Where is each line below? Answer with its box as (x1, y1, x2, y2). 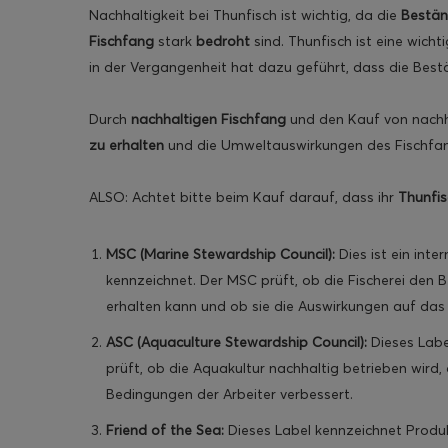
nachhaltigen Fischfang (131, 110, 286, 129)
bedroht (196, 32, 250, 51)
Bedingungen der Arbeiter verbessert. (106, 385, 353, 404)
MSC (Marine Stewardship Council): (106, 245, 335, 264)
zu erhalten (89, 136, 164, 155)
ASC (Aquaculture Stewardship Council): (106, 333, 367, 352)
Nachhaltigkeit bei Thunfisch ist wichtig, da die (89, 6, 401, 25)
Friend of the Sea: (106, 421, 224, 440)
